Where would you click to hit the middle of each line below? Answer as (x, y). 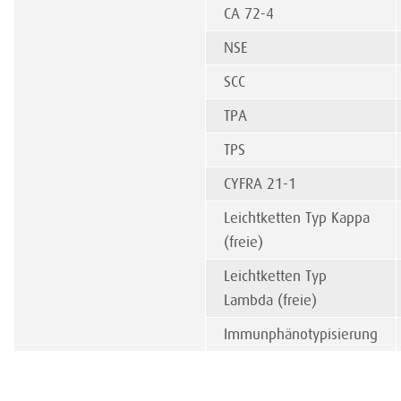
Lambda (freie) (270, 300)
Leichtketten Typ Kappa (297, 218)
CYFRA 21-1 (260, 184)
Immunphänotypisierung (301, 334)
